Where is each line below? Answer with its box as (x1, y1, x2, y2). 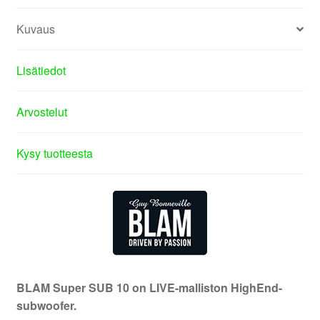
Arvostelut (16, 104, 67, 121)
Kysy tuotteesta (16, 145, 93, 162)
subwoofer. (16, 296, 76, 314)
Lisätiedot (16, 62, 66, 79)
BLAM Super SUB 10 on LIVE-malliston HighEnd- (16, 279, 282, 296)
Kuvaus (16, 21, 55, 38)
